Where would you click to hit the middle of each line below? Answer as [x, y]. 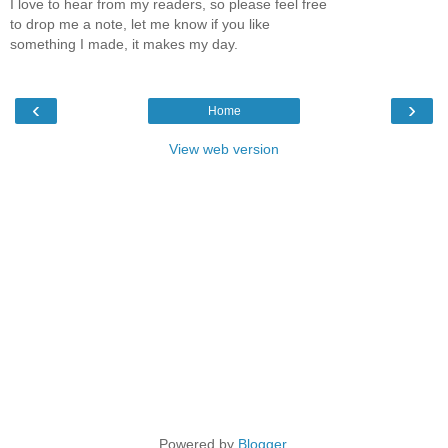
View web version [224, 149]
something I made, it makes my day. [124, 43]
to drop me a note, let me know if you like [140, 23]
